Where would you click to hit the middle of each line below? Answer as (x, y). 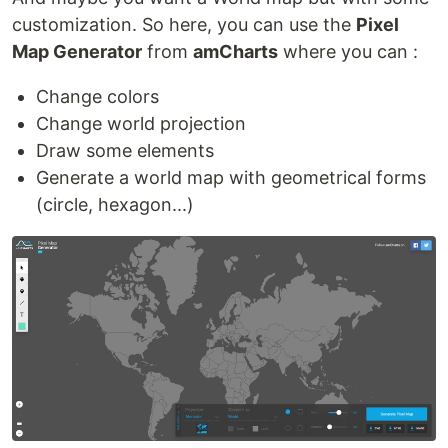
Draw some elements (125, 151)
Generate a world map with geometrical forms (231, 178)
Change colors (97, 97)
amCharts (235, 52)
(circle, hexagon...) (115, 205)
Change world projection (141, 124)
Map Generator (77, 52)
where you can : (348, 52)
